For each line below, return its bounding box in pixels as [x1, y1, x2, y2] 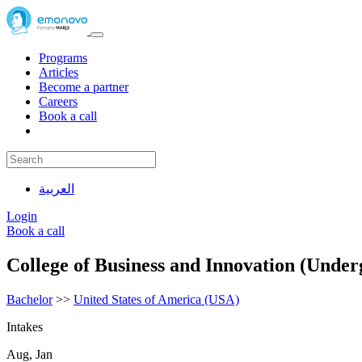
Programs [39, 50, 87, 65]
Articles [39, 65, 78, 79]
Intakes [6, 319, 43, 334]
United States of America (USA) [74, 292, 239, 306]
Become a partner [39, 79, 128, 94]
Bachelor [6, 292, 53, 306]
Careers [39, 94, 78, 108]
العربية [39, 181, 74, 196]
